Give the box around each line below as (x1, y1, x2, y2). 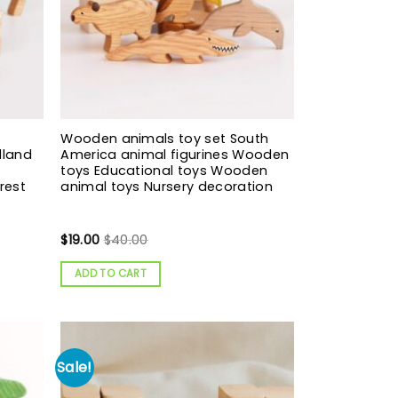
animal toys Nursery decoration (60, 177, 273, 195)
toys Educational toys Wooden (60, 161, 268, 179)
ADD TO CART (75, 266, 147, 281)
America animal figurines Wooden (60, 145, 290, 163)
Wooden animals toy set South (60, 129, 269, 147)
